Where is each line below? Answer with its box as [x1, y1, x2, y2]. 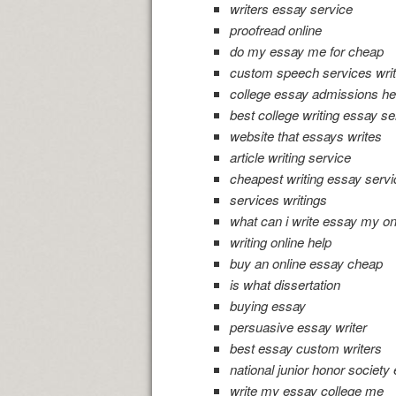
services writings [229, 190, 327, 209]
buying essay [229, 296, 306, 316]
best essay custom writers [229, 339, 382, 358]
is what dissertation [229, 275, 340, 294]
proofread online [229, 20, 322, 40]
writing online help [229, 232, 331, 252]
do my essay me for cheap [229, 42, 384, 61]
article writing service [229, 148, 351, 167]
